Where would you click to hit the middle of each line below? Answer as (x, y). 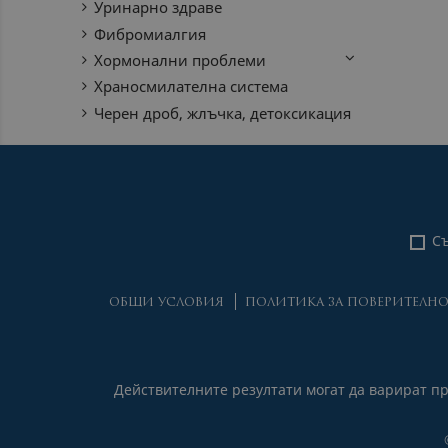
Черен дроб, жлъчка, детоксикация (223, 112)
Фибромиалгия (150, 33)
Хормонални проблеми (180, 60)
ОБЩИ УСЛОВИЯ (166, 302)
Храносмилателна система (191, 86)
